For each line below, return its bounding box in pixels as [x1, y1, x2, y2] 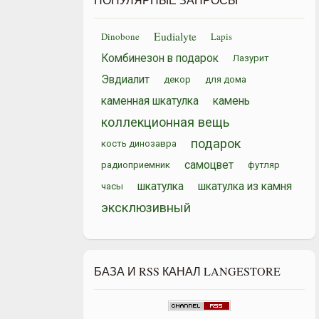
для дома [205, 73, 246, 85]
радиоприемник [101, 158, 170, 171]
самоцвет [184, 157, 234, 172]
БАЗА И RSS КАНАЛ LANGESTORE [94, 263, 281, 278]
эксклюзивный [101, 199, 191, 216]
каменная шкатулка [101, 93, 199, 108]
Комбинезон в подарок [101, 51, 219, 65]
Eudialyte [154, 29, 197, 43]
